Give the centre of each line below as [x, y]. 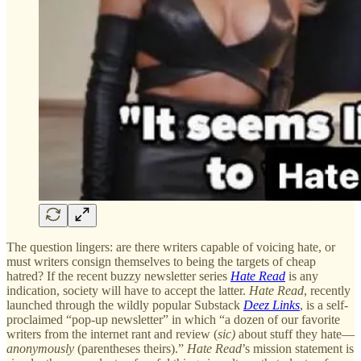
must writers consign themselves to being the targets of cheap [161, 261]
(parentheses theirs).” [131, 348]
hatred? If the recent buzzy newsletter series [118, 276]
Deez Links [272, 305]
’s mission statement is [298, 348]
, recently [327, 290]
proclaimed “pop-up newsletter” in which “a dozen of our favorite [173, 319]
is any [303, 276]
